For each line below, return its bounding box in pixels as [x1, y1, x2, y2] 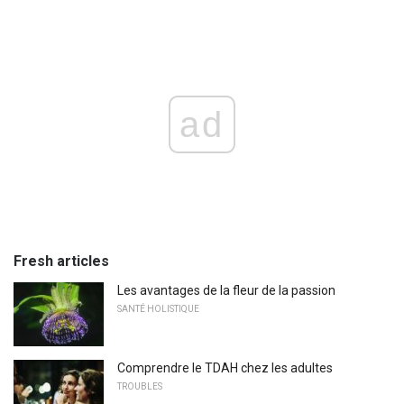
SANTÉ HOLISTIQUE [117, 303, 199, 314]
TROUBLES [117, 381, 162, 392]
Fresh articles [14, 252, 109, 270]
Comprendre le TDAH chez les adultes [117, 361, 333, 376]
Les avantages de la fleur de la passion [117, 282, 335, 298]
